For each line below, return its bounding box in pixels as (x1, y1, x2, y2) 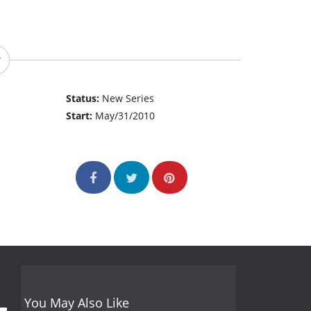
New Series (102, 92, 155, 106)
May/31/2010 (95, 109, 155, 123)
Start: (66, 109, 96, 123)
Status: (66, 92, 103, 106)
